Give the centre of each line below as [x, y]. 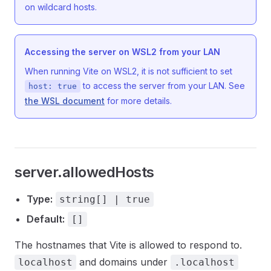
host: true [53, 86]
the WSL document [65, 101]
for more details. [138, 101]
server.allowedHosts [84, 172]
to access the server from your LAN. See [163, 86]
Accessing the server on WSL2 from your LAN [122, 52]
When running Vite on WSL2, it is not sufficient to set [129, 71]
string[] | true [105, 199]
